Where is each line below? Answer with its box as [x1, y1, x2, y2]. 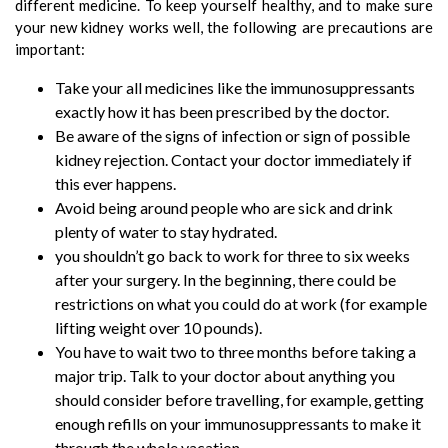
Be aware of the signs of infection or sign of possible [55, 126, 410, 146]
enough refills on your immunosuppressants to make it [55, 414, 421, 434]
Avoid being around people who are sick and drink [55, 198, 393, 218]
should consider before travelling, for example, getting [55, 390, 424, 410]
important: [15, 40, 85, 59]
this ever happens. [55, 174, 176, 194]
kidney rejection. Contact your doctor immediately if [55, 150, 412, 170]
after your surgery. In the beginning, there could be [55, 270, 396, 290]
